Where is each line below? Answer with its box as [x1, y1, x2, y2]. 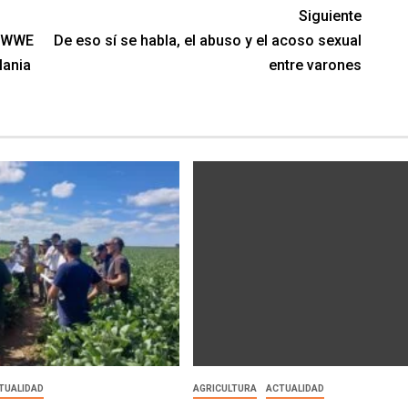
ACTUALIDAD [265, 382, 324, 393]
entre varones [269, 56, 362, 74]
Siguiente [299, 6, 362, 25]
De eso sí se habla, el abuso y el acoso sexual [54, 31, 362, 49]
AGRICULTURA [192, 382, 257, 393]
